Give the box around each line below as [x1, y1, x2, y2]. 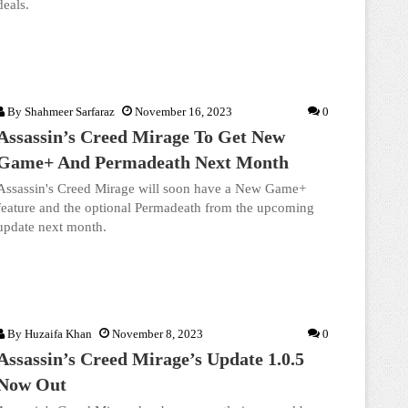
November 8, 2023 [112, 327, 203, 341]
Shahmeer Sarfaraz [25, 105, 115, 118]
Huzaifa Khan [25, 327, 92, 341]
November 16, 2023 [135, 105, 232, 118]
